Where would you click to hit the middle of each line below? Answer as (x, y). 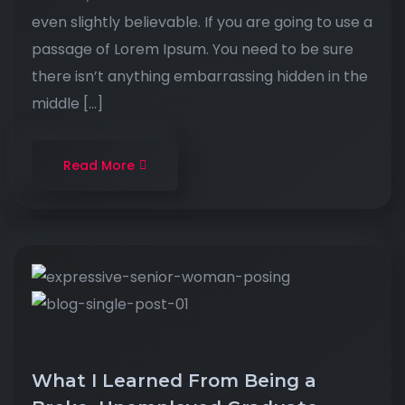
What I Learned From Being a (174, 381)
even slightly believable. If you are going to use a (202, 22)
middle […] (67, 104)
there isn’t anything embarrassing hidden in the (200, 76)
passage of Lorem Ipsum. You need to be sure (193, 49)
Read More (99, 165)
